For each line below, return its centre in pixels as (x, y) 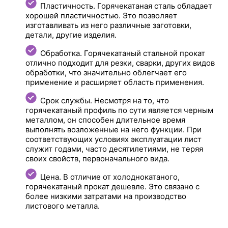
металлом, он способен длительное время (106, 120)
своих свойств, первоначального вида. (98, 158)
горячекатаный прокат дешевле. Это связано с (113, 186)
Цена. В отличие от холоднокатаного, (110, 177)
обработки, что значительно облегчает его (106, 72)
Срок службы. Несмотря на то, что (105, 100)
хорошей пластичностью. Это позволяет (102, 15)
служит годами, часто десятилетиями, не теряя (115, 149)
